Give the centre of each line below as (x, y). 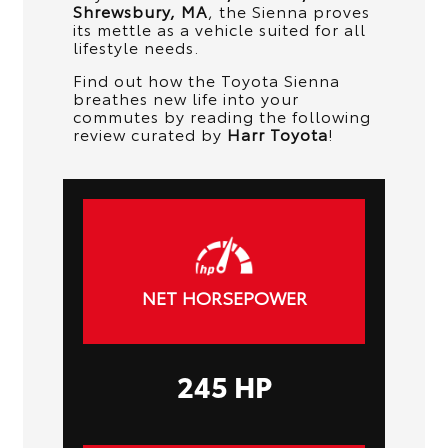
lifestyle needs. (135, 46)
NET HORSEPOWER (224, 297)
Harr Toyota (277, 133)
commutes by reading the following (221, 115)
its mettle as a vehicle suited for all (219, 28)
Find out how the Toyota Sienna (206, 79)
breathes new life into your (185, 97)
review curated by (149, 133)
